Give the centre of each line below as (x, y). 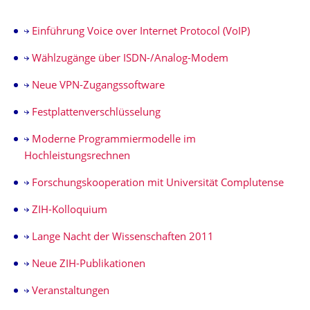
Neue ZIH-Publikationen (88, 265)
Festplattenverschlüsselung (96, 113)
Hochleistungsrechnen (77, 157)
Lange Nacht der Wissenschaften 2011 (122, 238)
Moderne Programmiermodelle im (113, 140)
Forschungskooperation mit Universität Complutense (157, 184)
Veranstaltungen (70, 292)
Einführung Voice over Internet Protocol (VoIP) (140, 32)
